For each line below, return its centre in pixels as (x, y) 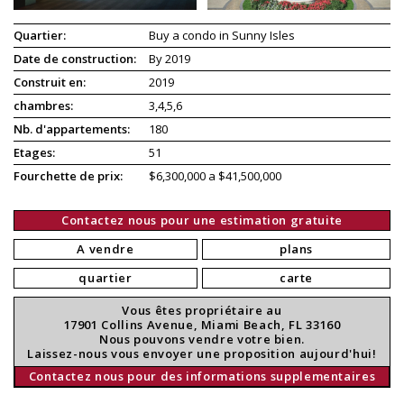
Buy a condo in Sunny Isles (222, 35)
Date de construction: (75, 58)
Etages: (34, 152)
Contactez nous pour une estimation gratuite (202, 220)
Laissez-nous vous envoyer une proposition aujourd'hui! (202, 353)
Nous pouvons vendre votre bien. (202, 339)
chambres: (43, 105)
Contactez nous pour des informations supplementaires (202, 376)
